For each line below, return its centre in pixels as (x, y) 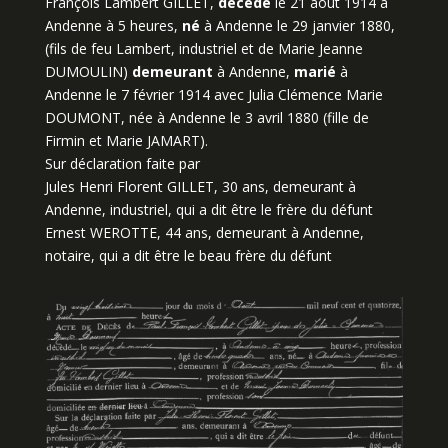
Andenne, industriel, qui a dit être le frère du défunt (208, 209)
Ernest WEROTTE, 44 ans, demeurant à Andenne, (204, 232)
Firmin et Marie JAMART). (126, 140)
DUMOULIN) (88, 71)
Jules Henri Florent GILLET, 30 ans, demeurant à (200, 186)
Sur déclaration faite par (122, 163)
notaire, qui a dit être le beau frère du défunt (188, 255)
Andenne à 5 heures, (113, 25)
